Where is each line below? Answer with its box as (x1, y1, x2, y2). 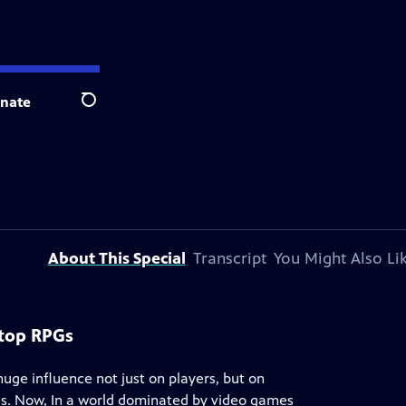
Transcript (192, 248, 266, 268)
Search (81, 101, 125, 119)
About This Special (47, 248, 186, 268)
